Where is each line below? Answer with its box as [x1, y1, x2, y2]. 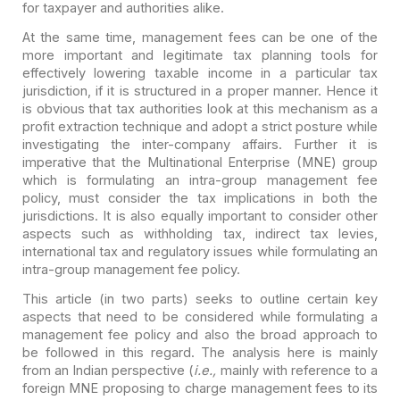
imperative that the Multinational [21, 154, 222, 171]
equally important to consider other [155, 207, 379, 224]
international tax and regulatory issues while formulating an [21, 243, 379, 260]
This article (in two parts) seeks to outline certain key [21, 290, 379, 307]
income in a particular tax [199, 64, 379, 81]
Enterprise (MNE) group [221, 154, 379, 171]
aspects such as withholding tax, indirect [21, 225, 300, 242]
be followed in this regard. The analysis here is [21, 344, 333, 361]
